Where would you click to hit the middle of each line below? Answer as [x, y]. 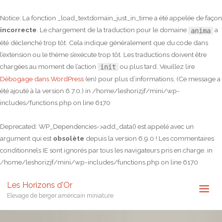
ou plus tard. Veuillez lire [157, 66]
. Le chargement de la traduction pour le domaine [112, 30]
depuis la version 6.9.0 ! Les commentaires [149, 138]
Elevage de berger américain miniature [60, 195]
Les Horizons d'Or [39, 185]
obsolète [69, 138]
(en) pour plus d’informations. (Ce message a [152, 79]
